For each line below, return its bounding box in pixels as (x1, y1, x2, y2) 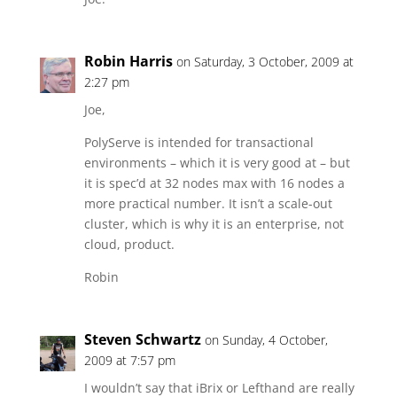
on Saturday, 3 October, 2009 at (175, 53, 354, 70)
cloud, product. (83, 236, 175, 253)
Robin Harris (83, 51, 173, 71)
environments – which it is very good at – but (83, 154, 350, 171)
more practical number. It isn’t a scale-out (83, 195, 332, 212)
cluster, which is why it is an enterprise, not (83, 215, 344, 232)
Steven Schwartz (83, 330, 201, 349)
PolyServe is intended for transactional (83, 134, 314, 151)
